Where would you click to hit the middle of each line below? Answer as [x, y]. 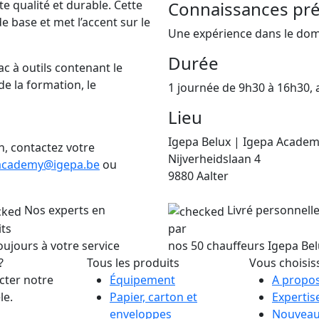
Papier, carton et [153, 297]
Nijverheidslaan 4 [214, 158]
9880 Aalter [198, 176]
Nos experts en [65, 210]
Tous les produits [133, 262]
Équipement [142, 279]
